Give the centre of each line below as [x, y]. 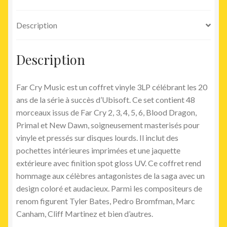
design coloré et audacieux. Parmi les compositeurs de [109, 188]
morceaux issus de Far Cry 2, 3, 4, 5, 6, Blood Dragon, [106, 112]
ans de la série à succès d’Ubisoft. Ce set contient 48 [106, 99]
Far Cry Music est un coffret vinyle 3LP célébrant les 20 [112, 87]
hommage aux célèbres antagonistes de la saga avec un [110, 175]
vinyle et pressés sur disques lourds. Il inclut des [97, 137]
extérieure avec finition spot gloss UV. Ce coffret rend [109, 163]
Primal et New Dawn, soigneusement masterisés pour [108, 125]
